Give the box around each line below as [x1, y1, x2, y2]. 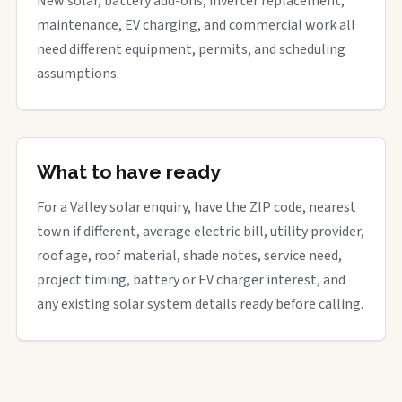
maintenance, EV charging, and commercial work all [37, 14, 355, 35]
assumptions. [37, 63, 119, 83]
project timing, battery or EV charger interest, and [37, 269, 345, 290]
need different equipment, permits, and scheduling [37, 39, 345, 59]
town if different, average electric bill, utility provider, [37, 221, 364, 241]
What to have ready [37, 160, 221, 183]
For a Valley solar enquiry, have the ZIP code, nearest [37, 197, 356, 217]
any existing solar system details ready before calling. [37, 293, 363, 314]
